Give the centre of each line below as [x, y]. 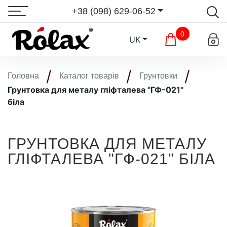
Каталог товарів [89, 76]
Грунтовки [158, 76]
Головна [23, 76]
